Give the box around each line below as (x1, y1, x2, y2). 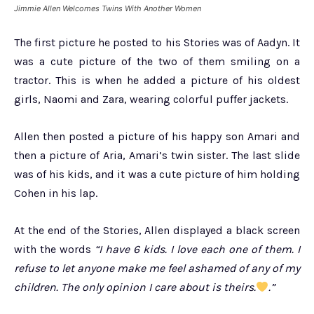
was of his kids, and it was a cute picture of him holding (14, 168, 300, 182)
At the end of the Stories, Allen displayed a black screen (14, 224, 300, 238)
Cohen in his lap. (14, 186, 97, 200)
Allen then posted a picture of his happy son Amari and (14, 130, 300, 144)
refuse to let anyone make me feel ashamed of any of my (14, 261, 300, 275)
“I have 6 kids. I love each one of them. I (95, 243, 300, 257)
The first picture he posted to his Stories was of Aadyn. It (14, 36, 300, 50)
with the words (14, 243, 95, 257)
